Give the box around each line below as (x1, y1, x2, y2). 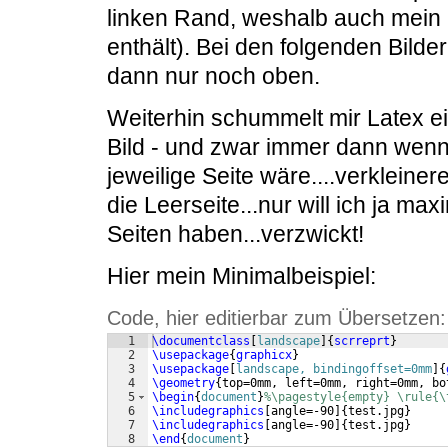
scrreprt (334, 334, 390, 349)
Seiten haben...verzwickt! (107, 221, 364, 248)
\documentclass (152, 334, 250, 349)
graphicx (236, 348, 292, 363)
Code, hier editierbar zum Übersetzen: (107, 307, 446, 330)
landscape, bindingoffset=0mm (236, 362, 432, 377)
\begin (152, 390, 194, 405)
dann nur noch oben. (107, 63, 320, 90)
